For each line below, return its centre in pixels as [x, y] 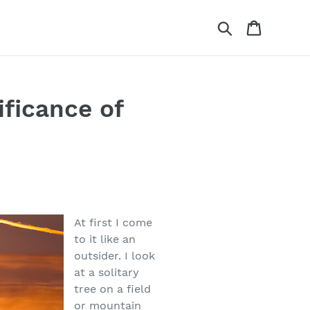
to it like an [105, 239]
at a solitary [107, 272]
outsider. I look [115, 256]
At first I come [113, 222]
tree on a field [113, 289]
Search [253, 26]
